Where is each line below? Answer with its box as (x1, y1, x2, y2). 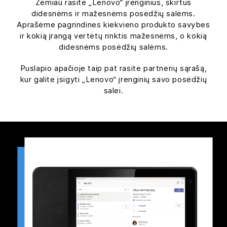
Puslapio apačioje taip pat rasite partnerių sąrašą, (20, 63, 207, 73)
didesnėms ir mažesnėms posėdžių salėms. (31, 8, 196, 18)
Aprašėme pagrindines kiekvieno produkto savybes (17, 19, 210, 29)
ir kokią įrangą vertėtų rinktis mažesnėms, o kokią (20, 30, 207, 41)
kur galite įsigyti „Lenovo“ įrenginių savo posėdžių (20, 74, 207, 84)
